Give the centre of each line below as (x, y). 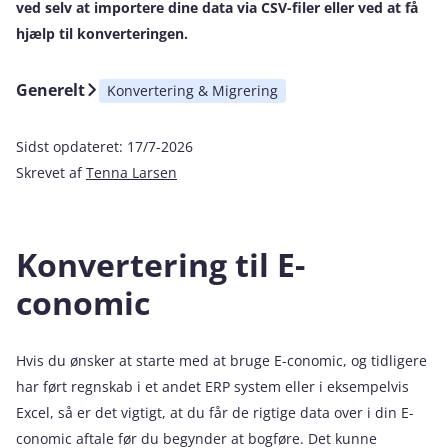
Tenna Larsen (131, 172)
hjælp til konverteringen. (102, 33)
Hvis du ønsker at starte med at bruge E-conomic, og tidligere (221, 360)
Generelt (50, 90)
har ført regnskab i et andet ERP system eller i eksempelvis (212, 386)
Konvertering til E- (160, 264)
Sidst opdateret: (71, 146)
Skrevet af (51, 172)
